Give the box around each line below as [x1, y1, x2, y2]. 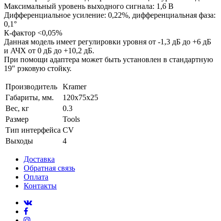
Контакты [24, 181, 57, 190]
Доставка [24, 154, 55, 163]
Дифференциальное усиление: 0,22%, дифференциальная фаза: [4, 10, 216, 19]
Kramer [63, 82, 86, 91]
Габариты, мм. [5, 93, 54, 102]
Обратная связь [24, 163, 75, 172]
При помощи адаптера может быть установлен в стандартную [4, 55, 213, 64]
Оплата [24, 172, 48, 181]
